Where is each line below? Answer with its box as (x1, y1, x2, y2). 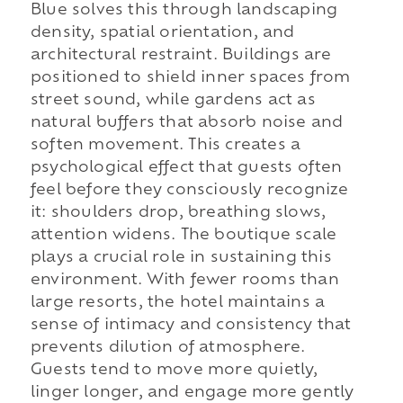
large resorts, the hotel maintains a (30, 296, 326, 311)
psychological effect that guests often (30, 161, 343, 176)
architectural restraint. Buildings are (30, 49, 332, 64)
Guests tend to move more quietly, (30, 363, 318, 379)
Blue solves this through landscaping (30, 4, 338, 19)
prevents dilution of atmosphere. (30, 341, 306, 356)
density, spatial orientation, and (30, 26, 295, 41)
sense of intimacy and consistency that (30, 318, 352, 334)
